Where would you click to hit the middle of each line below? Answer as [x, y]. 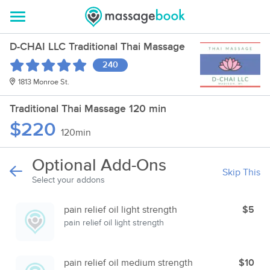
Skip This [241, 172]
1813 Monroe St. [44, 82]
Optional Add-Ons [99, 166]
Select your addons [68, 180]
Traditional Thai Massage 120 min [88, 109]
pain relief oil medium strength [128, 263]
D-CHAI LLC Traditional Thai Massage [97, 47]
